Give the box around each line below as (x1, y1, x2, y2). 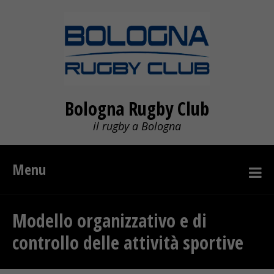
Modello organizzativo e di (12, 208, 207, 233)
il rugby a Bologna (93, 119, 181, 133)
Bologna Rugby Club (65, 96, 209, 121)
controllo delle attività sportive (12, 230, 243, 255)
